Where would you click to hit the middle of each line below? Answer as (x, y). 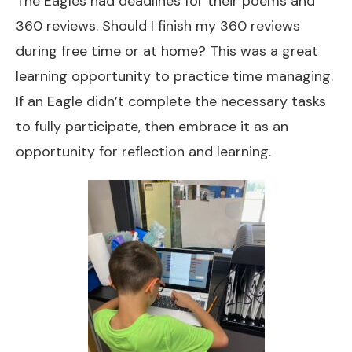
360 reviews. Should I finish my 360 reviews (158, 26)
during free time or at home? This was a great (167, 51)
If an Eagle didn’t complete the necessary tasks (171, 101)
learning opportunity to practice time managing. (174, 76)
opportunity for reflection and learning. (143, 152)
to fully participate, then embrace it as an (152, 126)
